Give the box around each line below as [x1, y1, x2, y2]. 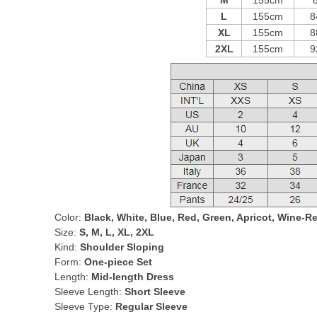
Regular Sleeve [115, 301, 188, 312]
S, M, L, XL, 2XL [79, 226, 154, 238]
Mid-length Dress [91, 271, 174, 282]
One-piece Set [84, 256, 152, 267]
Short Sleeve [125, 286, 185, 297]
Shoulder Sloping [80, 241, 164, 253]
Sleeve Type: [54, 301, 115, 312]
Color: [54, 212, 84, 223]
